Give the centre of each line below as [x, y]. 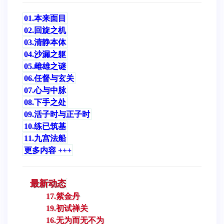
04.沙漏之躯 [45, 54]
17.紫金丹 [63, 196]
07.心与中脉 [45, 90]
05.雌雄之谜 [45, 66]
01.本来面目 [45, 18]
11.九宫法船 [45, 138]
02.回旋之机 [45, 30]
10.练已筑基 [45, 126]
